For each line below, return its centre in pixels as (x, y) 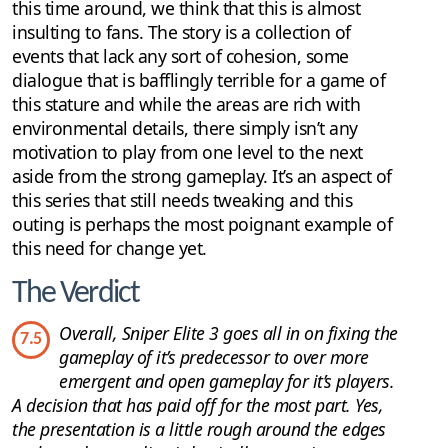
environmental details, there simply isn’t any (185, 127)
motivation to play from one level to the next (187, 151)
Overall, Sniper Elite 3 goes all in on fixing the (228, 332)
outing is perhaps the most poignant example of (202, 223)
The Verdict (75, 293)
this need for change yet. (109, 247)
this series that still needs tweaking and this (182, 199)
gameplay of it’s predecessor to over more (214, 356)
